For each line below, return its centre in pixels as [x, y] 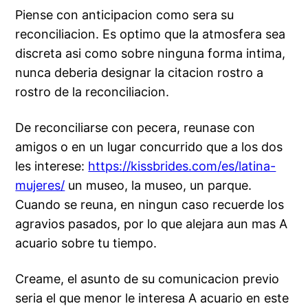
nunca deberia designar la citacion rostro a [140, 73]
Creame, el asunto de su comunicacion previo [147, 279]
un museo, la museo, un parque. [158, 186]
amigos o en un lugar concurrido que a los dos [149, 147]
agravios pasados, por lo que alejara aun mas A [152, 224]
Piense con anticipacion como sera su [125, 15]
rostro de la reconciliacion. [92, 92]
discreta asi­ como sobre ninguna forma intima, [151, 54]
